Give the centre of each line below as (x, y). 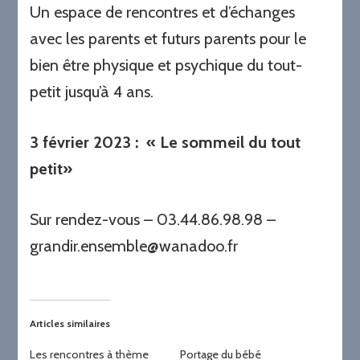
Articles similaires (70, 324)
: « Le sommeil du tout (218, 143)
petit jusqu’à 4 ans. (92, 92)
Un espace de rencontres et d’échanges (163, 12)
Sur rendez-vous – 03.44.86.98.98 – (153, 220)
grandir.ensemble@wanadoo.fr (134, 246)
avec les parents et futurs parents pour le (168, 39)
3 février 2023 (83, 143)
